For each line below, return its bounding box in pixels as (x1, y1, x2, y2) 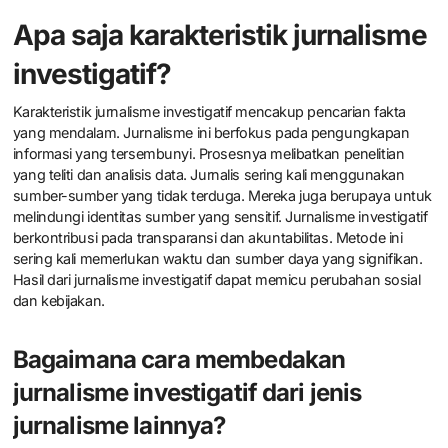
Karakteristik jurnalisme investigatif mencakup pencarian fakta (12, 102, 407, 120)
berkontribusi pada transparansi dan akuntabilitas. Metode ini (12, 228, 403, 246)
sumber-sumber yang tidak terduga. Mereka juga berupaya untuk (12, 186, 432, 204)
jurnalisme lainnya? (12, 410, 226, 440)
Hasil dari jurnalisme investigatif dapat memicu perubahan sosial (12, 270, 421, 288)
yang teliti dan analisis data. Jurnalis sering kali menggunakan (12, 165, 405, 183)
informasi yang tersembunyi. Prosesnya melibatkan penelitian (12, 144, 405, 162)
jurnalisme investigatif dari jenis (12, 377, 362, 407)
